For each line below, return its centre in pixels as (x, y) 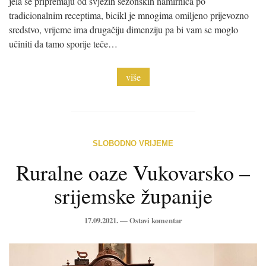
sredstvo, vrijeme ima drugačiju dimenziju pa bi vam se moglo (123, 30)
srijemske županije (133, 196)
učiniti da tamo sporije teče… (63, 44)
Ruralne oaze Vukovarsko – (133, 172)
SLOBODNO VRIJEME (133, 144)
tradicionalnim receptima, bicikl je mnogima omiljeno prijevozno (129, 15)
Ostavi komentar (156, 221)
